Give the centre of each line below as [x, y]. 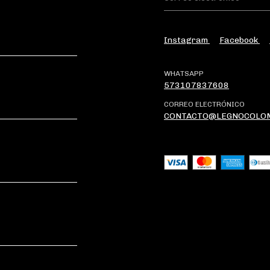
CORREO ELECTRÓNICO [204, 104]
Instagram [187, 40]
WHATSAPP [184, 73]
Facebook [240, 40]
